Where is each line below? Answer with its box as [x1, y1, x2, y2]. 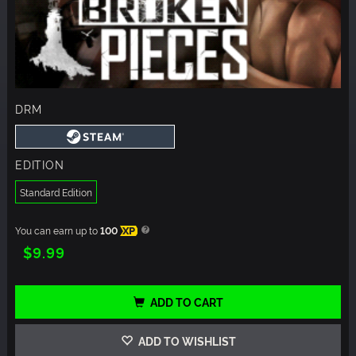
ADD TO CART [149, 294, 223, 310]
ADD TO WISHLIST [135, 333, 236, 349]
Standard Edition [20, 185, 92, 199]
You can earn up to [15, 223, 100, 238]
